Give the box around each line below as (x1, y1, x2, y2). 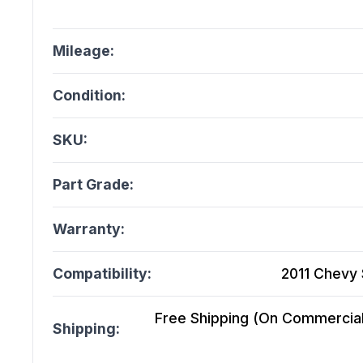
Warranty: (53, 220, 125, 238)
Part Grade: (53, 176, 134, 194)
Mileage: (53, 42, 114, 60)
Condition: (53, 87, 126, 105)
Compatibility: (53, 265, 152, 283)
